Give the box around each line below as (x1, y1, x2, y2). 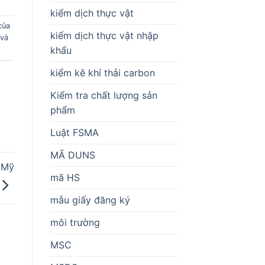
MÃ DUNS (50, 148, 95, 161)
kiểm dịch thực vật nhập (50, 29, 159, 41)
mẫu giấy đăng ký (50, 193, 130, 206)
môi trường (50, 216, 100, 228)
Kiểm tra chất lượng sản (50, 89, 157, 101)
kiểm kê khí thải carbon (50, 66, 155, 79)
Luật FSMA (50, 126, 99, 138)
